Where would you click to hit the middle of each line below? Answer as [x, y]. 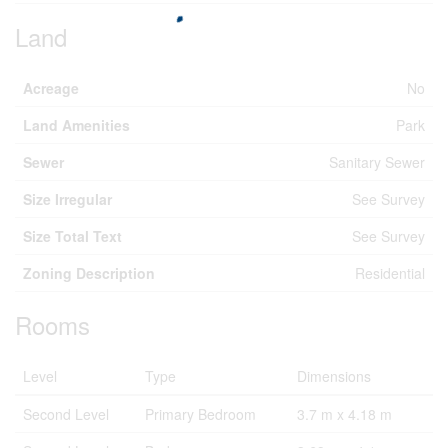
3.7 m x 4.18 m [344, 414]
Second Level [66, 414]
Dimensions [334, 376]
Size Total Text [72, 236]
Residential [390, 273]
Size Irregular [67, 199]
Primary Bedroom [200, 414]
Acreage [51, 88]
